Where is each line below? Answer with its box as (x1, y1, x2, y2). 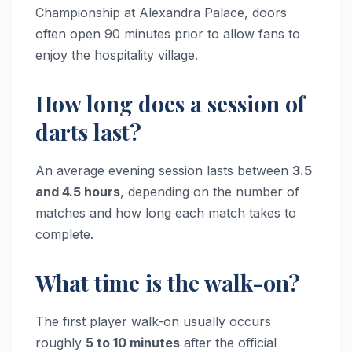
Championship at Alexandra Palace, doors (35, 5, 287, 21)
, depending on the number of (120, 184, 299, 200)
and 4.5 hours (35, 184, 120, 200)
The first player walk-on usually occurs (35, 313, 271, 330)
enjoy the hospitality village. (35, 47, 198, 64)
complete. (35, 226, 93, 243)
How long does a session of (35, 89, 305, 119)
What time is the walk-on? (35, 268, 300, 298)
